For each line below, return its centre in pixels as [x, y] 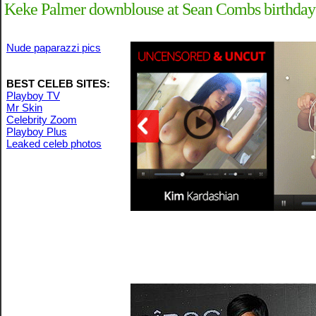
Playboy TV [33, 96]
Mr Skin [24, 108]
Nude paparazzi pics [54, 48]
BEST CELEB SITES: [58, 84]
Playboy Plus [37, 132]
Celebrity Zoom [42, 120]
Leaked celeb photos [54, 144]
